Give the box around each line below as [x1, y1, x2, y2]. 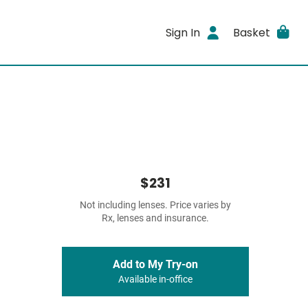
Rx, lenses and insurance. [102, 212, 209, 224]
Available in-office [118, 274, 192, 285]
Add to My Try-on [113, 258, 198, 271]
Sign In [166, 24, 201, 41]
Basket [232, 24, 270, 41]
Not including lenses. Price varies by [80, 199, 231, 211]
